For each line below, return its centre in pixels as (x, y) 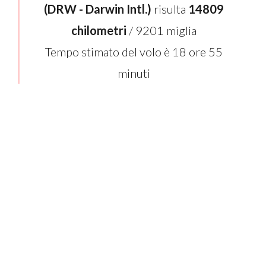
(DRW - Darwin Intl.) (98, 9)
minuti (134, 73)
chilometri (99, 30)
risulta (170, 9)
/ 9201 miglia (161, 30)
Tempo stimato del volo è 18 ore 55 (134, 52)
